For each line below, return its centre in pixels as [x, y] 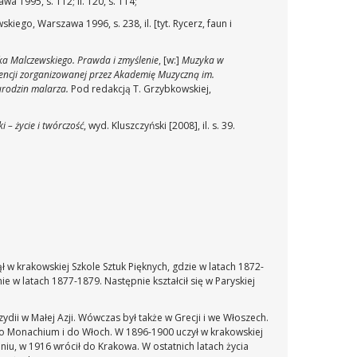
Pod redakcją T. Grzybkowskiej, [140, 89]
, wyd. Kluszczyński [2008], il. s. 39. [160, 126]
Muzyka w [203, 60]
